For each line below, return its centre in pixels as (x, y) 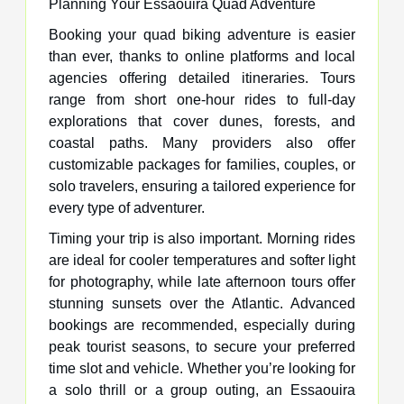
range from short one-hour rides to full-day (202, 100)
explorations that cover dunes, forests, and (202, 122)
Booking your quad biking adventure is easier (202, 35)
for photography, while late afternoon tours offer (202, 282)
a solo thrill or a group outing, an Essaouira (202, 390)
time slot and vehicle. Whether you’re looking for (202, 369)
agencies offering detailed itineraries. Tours (202, 78)
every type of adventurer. (127, 208)
